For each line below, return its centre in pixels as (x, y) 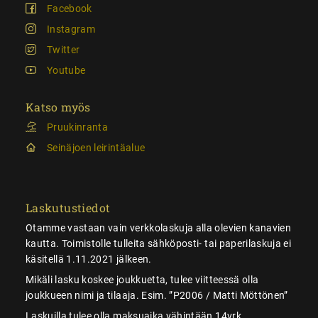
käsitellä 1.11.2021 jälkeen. (88, 259)
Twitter (63, 49)
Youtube (66, 70)
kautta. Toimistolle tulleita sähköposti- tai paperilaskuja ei (158, 243)
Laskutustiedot (68, 207)
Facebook (69, 8)
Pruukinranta (77, 127)
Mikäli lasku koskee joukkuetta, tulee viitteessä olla (142, 279)
